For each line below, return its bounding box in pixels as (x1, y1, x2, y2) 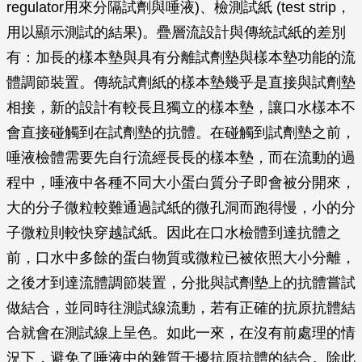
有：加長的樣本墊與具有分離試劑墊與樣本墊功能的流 (6, 49, 356, 65)
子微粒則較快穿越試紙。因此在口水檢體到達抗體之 (6, 225, 341, 241)
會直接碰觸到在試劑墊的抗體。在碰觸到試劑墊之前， (6, 124, 356, 141)
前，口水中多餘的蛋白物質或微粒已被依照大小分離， (6, 250, 356, 266)
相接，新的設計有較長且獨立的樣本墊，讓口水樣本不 (6, 99, 356, 116)
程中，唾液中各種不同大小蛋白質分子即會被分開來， (6, 175, 356, 191)
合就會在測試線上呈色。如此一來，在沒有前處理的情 (6, 325, 356, 341)
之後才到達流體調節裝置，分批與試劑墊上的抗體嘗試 (6, 275, 356, 291)
